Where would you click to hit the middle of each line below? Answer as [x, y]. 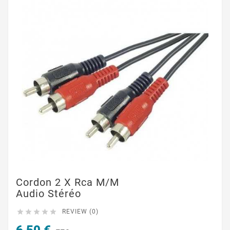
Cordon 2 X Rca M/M [68, 182]
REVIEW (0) [80, 212]
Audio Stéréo [49, 194]
